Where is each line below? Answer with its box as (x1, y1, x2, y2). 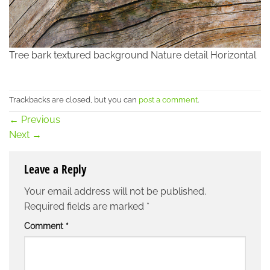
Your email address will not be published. (24, 186, 206, 198)
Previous (19, 113, 60, 125)
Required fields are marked (24, 201, 146, 213)
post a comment (139, 95, 198, 105)
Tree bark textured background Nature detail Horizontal (9, 49, 256, 61)
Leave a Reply (24, 160, 89, 177)
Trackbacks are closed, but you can (9, 95, 139, 105)
